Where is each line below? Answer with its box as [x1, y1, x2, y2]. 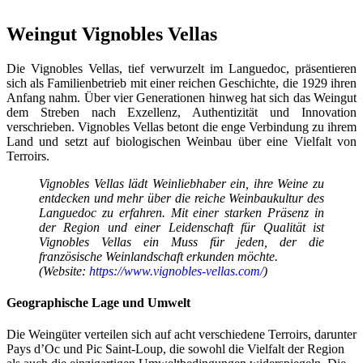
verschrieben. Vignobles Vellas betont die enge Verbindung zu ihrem [6, 119, 357, 134]
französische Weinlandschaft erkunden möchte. [39, 249, 278, 263]
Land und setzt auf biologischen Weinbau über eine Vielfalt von [6, 134, 357, 148]
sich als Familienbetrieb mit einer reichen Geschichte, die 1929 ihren [6, 75, 357, 90]
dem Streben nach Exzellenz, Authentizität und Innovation [6, 105, 357, 119]
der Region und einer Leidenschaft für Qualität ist [39, 220, 324, 234]
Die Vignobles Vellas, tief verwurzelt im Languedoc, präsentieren [6, 61, 357, 75]
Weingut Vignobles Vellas [6, 23, 217, 45]
